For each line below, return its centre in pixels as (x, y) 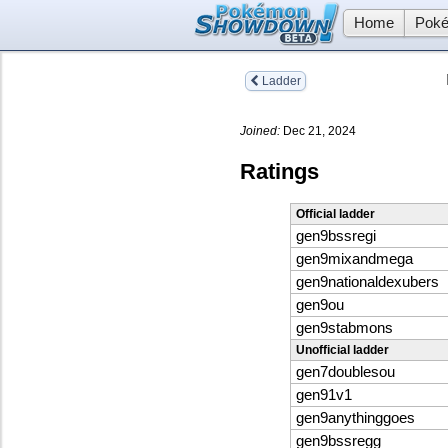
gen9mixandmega (354, 259)
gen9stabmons (344, 328)
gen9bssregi (335, 236)
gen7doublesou (345, 372)
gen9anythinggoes (355, 418)
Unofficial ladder (342, 350)
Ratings (279, 171)
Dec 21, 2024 (318, 130)
